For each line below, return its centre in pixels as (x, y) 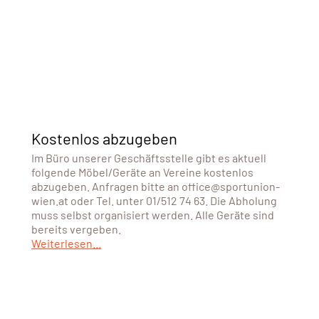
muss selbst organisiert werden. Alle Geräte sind (152, 214)
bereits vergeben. (76, 229)
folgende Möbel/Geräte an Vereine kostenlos (142, 172)
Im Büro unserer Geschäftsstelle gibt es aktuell (148, 157)
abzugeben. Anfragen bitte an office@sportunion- (155, 186)
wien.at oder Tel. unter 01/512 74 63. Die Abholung (154, 200)
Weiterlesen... (66, 243)
